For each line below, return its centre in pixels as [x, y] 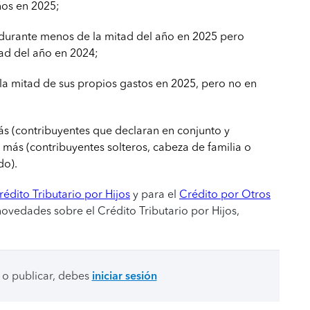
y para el [155, 194]
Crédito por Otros [225, 194]
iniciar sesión [124, 276]
